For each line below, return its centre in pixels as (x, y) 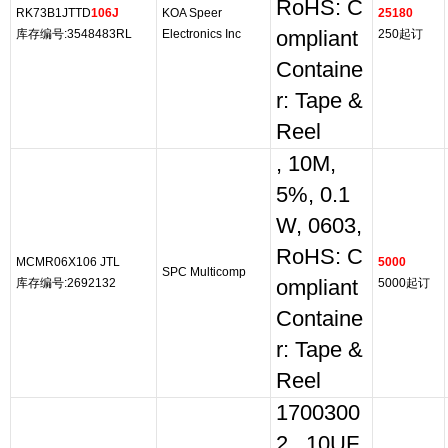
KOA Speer (192, 13)
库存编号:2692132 (66, 283)
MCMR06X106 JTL (68, 262)
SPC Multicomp (204, 272)
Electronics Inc (201, 34)
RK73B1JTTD (53, 13)
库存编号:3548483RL (74, 34)
